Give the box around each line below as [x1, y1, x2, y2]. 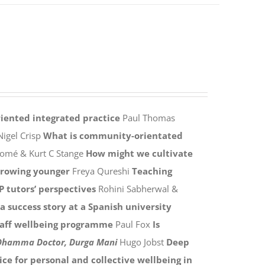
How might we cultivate [85, 147, 193, 159]
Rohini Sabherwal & [95, 182, 178, 195]
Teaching [131, 164, 172, 177]
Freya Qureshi [69, 164, 132, 177]
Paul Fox [112, 218, 153, 230]
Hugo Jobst [117, 235, 166, 248]
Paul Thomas [119, 111, 175, 124]
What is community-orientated [43, 129, 183, 141]
